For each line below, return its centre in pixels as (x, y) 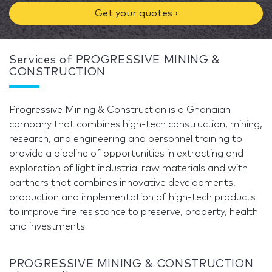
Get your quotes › (136, 13)
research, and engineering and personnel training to (126, 139)
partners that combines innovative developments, (122, 183)
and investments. (48, 226)
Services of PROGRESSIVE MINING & (115, 60)
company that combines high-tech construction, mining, (136, 124)
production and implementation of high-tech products (132, 197)
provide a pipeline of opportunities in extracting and (126, 154)
